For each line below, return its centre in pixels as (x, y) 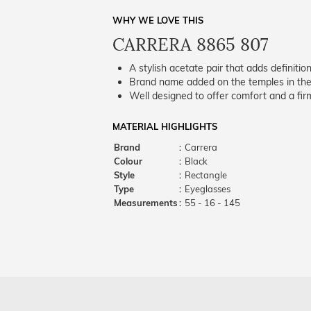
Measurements (146, 203)
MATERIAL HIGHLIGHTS (165, 126)
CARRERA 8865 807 (191, 45)
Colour (128, 161)
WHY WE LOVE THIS (158, 20)
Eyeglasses (207, 189)
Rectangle (205, 175)
